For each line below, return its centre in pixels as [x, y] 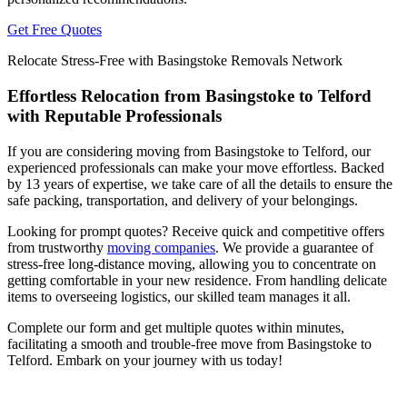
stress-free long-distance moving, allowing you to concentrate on [192, 263]
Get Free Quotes [55, 30]
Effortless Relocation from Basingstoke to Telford [189, 95]
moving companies [161, 247]
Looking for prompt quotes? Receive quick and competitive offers [196, 231]
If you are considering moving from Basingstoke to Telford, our [189, 151]
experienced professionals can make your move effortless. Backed [196, 167]
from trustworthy [57, 247]
